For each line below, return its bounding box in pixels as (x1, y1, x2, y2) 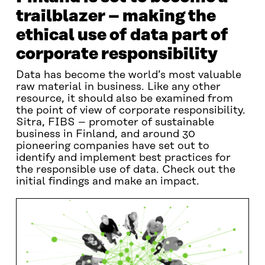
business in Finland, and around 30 (15, 128, 195, 140)
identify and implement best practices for (15, 152, 231, 164)
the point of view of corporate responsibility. (15, 105, 245, 117)
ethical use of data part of (15, 26, 228, 44)
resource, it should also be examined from (15, 93, 233, 105)
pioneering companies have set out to (15, 140, 209, 152)
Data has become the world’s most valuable (15, 69, 241, 81)
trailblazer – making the (15, 7, 216, 25)
